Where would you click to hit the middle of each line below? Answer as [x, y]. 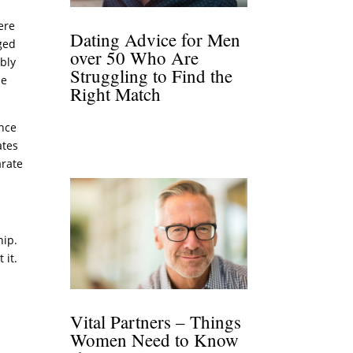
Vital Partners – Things [156, 321]
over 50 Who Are [135, 58]
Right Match [116, 94]
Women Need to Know [155, 339]
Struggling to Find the [152, 76]
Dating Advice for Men [156, 40]
